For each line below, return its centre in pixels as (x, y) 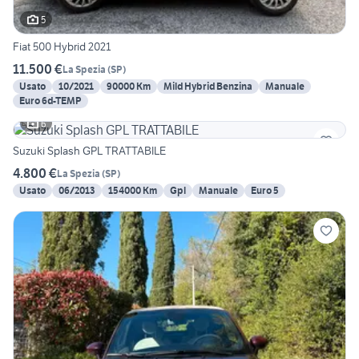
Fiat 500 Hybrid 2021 (62, 47)
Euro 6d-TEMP (50, 101)
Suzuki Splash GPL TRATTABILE (89, 151)
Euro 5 (265, 191)
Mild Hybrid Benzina (208, 87)
